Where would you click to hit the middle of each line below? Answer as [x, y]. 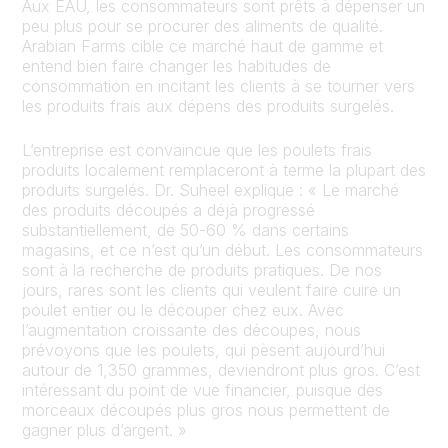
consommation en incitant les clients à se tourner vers [218, 85]
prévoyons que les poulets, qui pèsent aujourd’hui [203, 349]
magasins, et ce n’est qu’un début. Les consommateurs [222, 249]
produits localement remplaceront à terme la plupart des [224, 169]
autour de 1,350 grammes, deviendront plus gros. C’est [221, 369]
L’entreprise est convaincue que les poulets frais [197, 149]
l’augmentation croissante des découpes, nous [191, 329]
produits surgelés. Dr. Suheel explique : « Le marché [210, 189]
